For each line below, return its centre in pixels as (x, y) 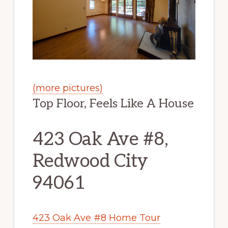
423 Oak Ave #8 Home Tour (96, 218)
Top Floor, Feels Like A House (113, 103)
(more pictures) (67, 88)
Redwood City (90, 161)
